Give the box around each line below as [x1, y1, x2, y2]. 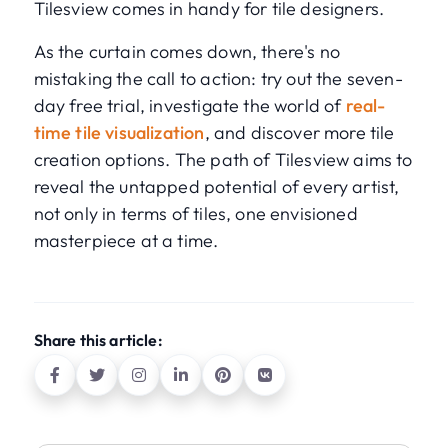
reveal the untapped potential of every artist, [33, 175, 400, 199]
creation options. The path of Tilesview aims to [33, 148, 413, 172]
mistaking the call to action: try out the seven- [33, 67, 403, 91]
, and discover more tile [204, 121, 395, 145]
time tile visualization [33, 121, 205, 145]
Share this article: [33, 330, 163, 351]
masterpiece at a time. [33, 229, 219, 253]
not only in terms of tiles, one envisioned [33, 202, 358, 226]
